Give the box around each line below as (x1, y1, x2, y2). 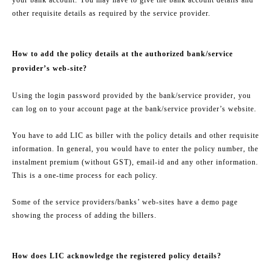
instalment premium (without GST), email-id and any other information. (12, 157, 258, 166)
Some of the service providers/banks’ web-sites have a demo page (12, 197, 238, 206)
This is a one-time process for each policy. (12, 171, 158, 180)
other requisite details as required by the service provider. (12, 8, 211, 18)
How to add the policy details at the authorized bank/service (12, 49, 233, 58)
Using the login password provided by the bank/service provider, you (12, 91, 251, 100)
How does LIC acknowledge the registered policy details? (12, 251, 221, 260)
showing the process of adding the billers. (12, 211, 157, 220)
